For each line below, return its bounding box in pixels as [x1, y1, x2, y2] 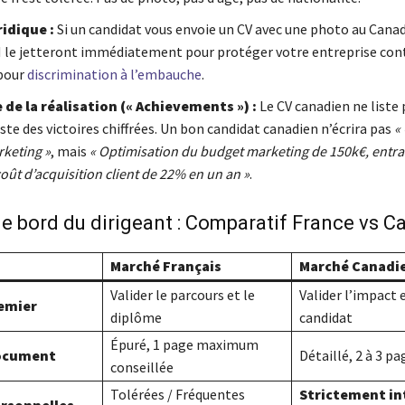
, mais [50, 142, 89, 161]
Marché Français [109, 257, 221, 276]
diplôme [109, 308, 162, 327]
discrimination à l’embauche [26, 65, 202, 84]
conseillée [109, 358, 174, 377]
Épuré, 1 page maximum [109, 335, 259, 354]
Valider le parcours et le [109, 286, 255, 305]
